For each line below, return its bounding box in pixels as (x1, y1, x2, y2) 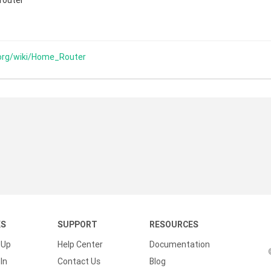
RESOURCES (149, 219, 198, 230)
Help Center (57, 239, 103, 250)
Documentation (149, 239, 210, 250)
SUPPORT (57, 219, 97, 230)
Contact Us (57, 256, 100, 267)
